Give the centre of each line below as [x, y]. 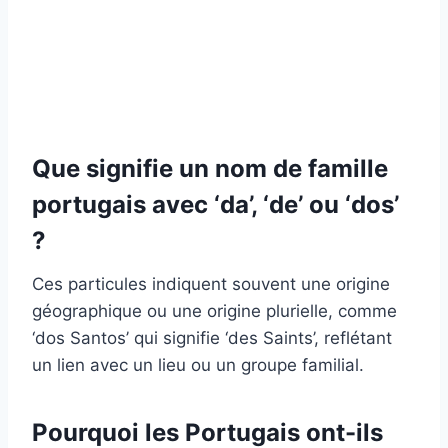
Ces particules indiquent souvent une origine [211, 283]
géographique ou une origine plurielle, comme [214, 310]
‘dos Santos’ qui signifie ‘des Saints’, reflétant [212, 337]
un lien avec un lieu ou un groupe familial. [198, 364]
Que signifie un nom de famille [210, 168]
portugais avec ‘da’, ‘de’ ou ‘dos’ [215, 204]
